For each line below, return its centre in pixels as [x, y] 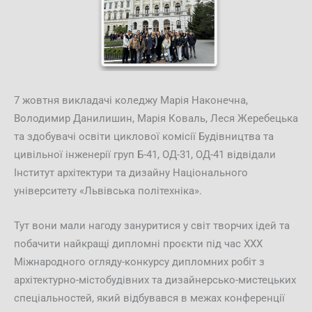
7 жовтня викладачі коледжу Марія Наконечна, [131, 101]
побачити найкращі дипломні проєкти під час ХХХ [138, 243]
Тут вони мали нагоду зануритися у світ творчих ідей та [152, 225]
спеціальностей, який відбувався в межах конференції [149, 298]
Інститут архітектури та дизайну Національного [131, 173]
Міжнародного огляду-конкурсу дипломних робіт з [139, 262]
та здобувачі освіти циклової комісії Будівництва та [144, 137]
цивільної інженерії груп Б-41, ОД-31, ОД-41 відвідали [145, 155]
